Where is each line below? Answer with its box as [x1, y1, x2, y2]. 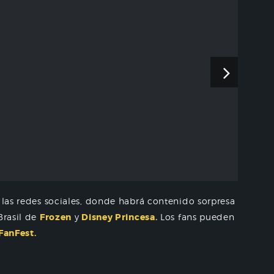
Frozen [39, 211, 72, 223]
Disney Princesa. [79, 211, 158, 223]
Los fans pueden [157, 211, 235, 222]
